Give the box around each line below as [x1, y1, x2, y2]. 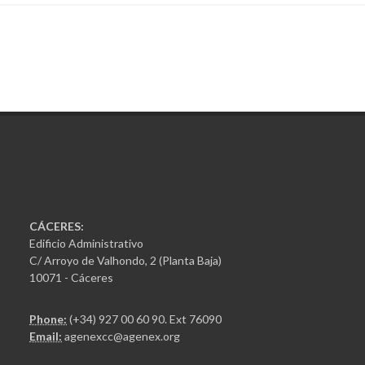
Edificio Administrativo [29, 236, 144, 251]
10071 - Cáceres [29, 270, 114, 285]
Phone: [29, 312, 68, 327]
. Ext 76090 [165, 312, 222, 327]
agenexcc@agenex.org [64, 329, 181, 344]
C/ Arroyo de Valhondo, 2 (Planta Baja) [29, 253, 222, 268]
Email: [29, 329, 63, 344]
